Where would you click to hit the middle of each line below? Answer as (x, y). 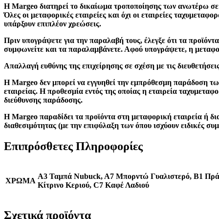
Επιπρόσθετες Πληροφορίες (73, 146)
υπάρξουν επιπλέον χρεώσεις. (53, 23)
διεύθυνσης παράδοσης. (43, 100)
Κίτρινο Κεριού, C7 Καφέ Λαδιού (93, 185)
